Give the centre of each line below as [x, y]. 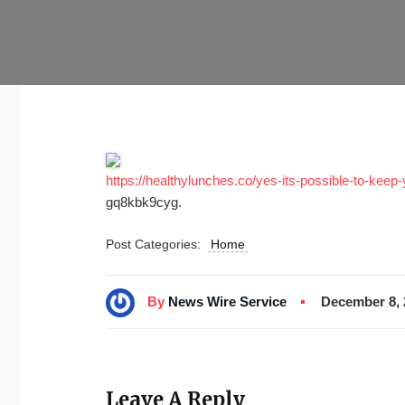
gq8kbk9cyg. [144, 202]
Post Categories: [157, 244]
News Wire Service [227, 301]
